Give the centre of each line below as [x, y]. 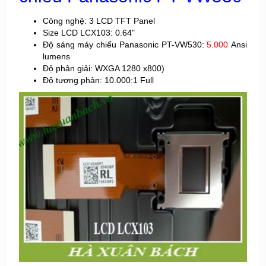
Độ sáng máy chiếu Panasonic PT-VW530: [125, 45]
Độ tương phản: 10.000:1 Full [98, 80]
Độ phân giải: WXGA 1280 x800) [104, 68]
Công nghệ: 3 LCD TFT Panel [99, 21]
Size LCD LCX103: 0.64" [89, 33]
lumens [56, 56]
